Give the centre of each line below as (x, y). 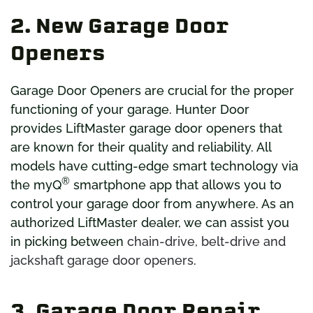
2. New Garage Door (120, 26)
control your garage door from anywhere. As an (152, 203)
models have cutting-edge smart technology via (154, 166)
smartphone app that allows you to (176, 184)
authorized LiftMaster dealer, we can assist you (150, 222)
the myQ (36, 184)
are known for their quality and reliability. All (141, 147)
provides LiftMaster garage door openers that (146, 128)
